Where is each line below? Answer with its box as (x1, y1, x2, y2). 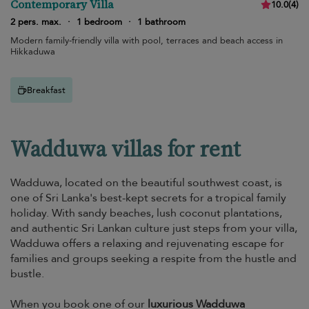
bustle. (10, 266, 44, 281)
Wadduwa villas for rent (10, 134, 241, 164)
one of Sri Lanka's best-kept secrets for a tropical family (10, 190, 286, 206)
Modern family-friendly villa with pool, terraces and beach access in (10, 34, 283, 47)
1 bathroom (137, 16, 186, 28)
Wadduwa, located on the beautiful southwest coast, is (10, 175, 282, 190)
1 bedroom (77, 16, 122, 28)
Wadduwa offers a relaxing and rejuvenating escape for (10, 236, 284, 251)
